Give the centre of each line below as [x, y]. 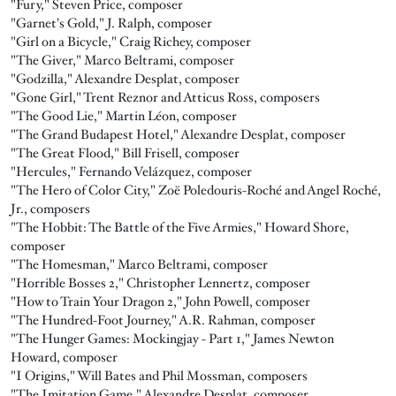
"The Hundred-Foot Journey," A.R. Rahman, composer [163, 320]
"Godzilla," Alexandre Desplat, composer [125, 78]
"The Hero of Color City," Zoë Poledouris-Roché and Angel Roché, [196, 190]
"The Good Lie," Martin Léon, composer [124, 115]
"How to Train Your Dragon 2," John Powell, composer [160, 301]
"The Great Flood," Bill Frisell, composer [125, 152]
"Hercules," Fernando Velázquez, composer [131, 171]
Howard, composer [64, 357]
